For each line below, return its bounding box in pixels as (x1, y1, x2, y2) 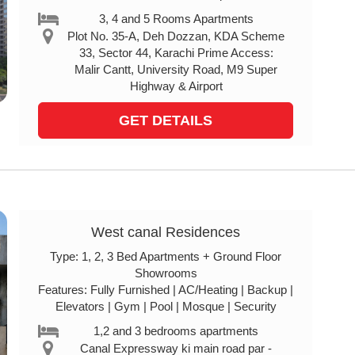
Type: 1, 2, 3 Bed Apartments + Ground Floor (50, 250, 281, 263)
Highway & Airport (129, 79, 223, 93)
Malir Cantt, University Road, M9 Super (74, 63, 278, 76)
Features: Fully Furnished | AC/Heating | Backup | (38, 283, 293, 296)
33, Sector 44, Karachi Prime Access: (78, 46, 273, 59)
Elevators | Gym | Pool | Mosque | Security (55, 300, 277, 313)
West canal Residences (91, 224, 240, 240)
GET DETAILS (119, 113, 212, 128)
